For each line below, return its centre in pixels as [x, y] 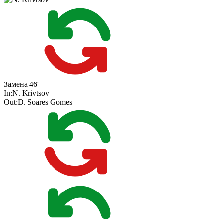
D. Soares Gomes [45, 102]
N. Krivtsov [31, 93]
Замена [16, 84]
